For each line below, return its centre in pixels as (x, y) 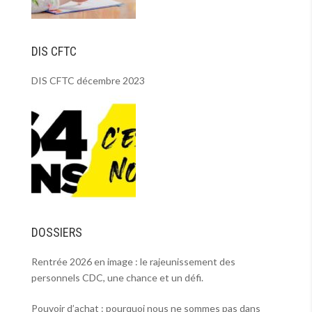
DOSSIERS (56, 232)
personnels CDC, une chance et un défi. (117, 278)
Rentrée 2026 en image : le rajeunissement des (133, 262)
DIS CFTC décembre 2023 (88, 80)
